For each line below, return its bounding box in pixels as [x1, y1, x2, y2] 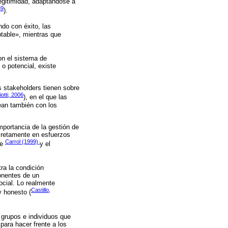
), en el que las [23, 93, 67, 101]
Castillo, [31, 187, 50, 193]
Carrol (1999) [5, 138, 40, 145]
